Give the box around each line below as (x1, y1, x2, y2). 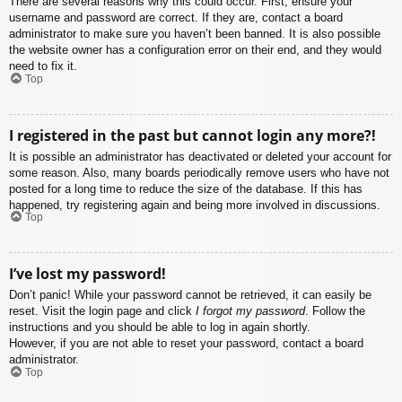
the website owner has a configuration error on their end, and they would (9, 43, 381, 57)
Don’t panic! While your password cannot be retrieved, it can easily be (9, 288, 371, 302)
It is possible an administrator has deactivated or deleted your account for (9, 149, 391, 163)
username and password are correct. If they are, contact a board (9, 11, 343, 25)
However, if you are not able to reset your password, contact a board (9, 336, 363, 351)
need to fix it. (9, 59, 77, 74)
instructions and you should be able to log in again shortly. (9, 320, 310, 335)
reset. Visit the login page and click (9, 304, 196, 319)
